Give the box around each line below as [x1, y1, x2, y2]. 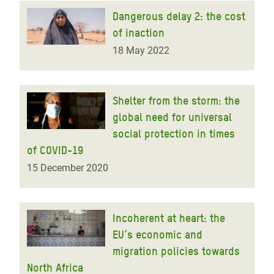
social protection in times [113, 127, 235, 140]
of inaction [113, 26, 165, 39]
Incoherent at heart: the [113, 212, 225, 224]
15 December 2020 [27, 162, 108, 174]
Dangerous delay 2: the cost [113, 10, 245, 23]
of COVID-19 [27, 144, 83, 157]
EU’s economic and [113, 228, 202, 241]
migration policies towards [113, 245, 240, 257]
